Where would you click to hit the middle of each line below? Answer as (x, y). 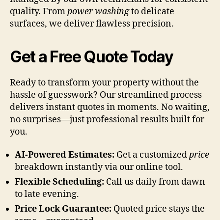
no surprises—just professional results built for (107, 119)
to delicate (152, 11)
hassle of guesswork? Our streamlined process (106, 95)
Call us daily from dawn (155, 182)
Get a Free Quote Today (92, 56)
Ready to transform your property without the (104, 82)
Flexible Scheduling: (59, 182)
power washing (98, 11)
